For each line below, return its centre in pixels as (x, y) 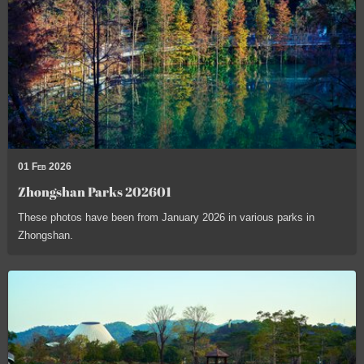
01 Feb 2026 (45, 167)
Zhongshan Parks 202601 (95, 192)
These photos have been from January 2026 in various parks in (166, 218)
